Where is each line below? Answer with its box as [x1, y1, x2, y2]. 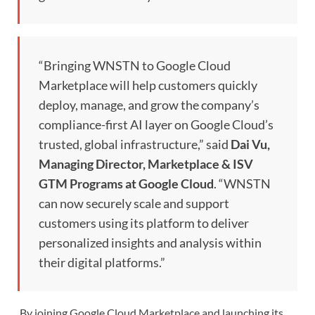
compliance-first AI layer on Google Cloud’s [39, 117, 274, 133]
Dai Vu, [229, 136, 270, 153]
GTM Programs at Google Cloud [39, 176, 214, 192]
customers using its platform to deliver [39, 215, 249, 231]
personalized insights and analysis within [39, 235, 262, 251]
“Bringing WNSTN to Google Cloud [39, 58, 231, 74]
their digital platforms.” [39, 255, 165, 271]
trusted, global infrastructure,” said [39, 136, 229, 153]
